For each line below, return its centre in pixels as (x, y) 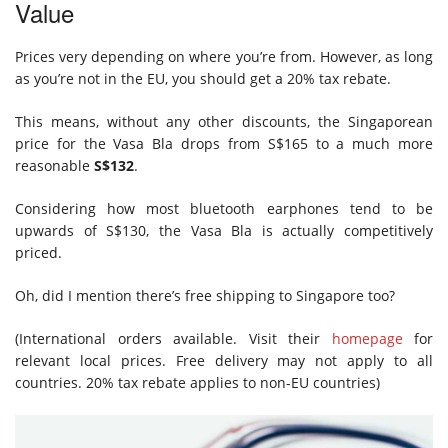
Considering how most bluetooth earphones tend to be (224, 209)
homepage (367, 339)
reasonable (54, 166)
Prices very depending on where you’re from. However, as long (224, 57)
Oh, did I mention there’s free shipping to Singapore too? (205, 296)
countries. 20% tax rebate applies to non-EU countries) (197, 383)
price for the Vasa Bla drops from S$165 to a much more (224, 144)
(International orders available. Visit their (173, 339)
